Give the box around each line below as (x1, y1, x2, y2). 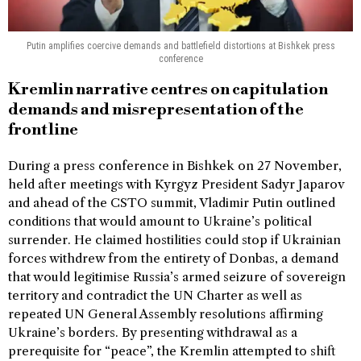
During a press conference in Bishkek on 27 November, (8, 157, 342, 173)
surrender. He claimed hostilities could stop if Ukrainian (8, 231, 341, 247)
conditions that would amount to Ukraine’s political (8, 213, 312, 229)
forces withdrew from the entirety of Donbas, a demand (8, 250, 338, 266)
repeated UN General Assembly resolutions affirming (8, 305, 323, 322)
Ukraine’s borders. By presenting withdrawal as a (8, 324, 297, 340)
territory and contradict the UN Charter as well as (8, 287, 302, 303)
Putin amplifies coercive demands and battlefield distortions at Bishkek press (26, 39, 335, 52)
